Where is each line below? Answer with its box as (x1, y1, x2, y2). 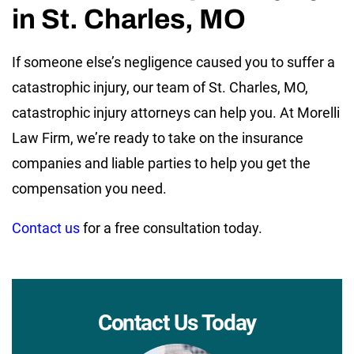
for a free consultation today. (80, 219, 262, 236)
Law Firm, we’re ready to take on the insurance (12, 129, 303, 146)
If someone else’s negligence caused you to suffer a (12, 53, 335, 70)
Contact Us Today (97, 309, 257, 336)
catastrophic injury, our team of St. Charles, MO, (12, 78, 308, 96)
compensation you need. (12, 179, 167, 197)
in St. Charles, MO (12, 3, 246, 34)
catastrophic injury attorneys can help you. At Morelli (12, 104, 340, 121)
